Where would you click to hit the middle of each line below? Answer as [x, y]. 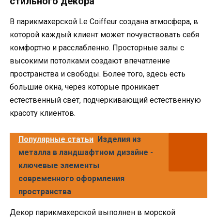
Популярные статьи [56, 139]
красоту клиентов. [43, 113]
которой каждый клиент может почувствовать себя [104, 34]
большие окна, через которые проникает [84, 87]
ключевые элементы [59, 165]
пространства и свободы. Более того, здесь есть [98, 74]
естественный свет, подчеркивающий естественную [105, 100]
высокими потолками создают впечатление [90, 61]
